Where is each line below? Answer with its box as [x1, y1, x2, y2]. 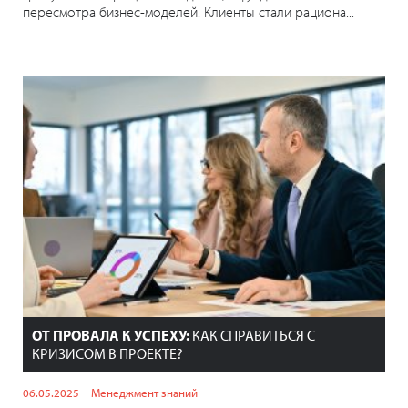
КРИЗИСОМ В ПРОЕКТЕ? [32, 344, 183, 363]
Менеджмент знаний [91, 385, 198, 401]
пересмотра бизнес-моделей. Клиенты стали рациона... [23, 3, 354, 22]
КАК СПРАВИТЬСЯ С [189, 326, 315, 345]
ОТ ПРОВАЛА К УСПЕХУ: [32, 326, 189, 345]
